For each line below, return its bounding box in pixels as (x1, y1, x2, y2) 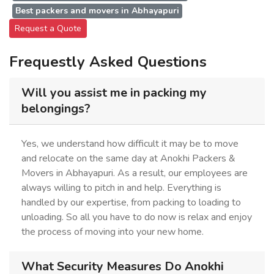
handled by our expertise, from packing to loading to (21, 196, 241, 209)
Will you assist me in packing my (21, 84, 207, 101)
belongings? (21, 100, 91, 117)
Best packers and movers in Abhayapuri (15, 5, 179, 17)
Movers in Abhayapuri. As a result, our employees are (21, 166, 248, 180)
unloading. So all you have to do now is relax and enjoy (21, 210, 252, 224)
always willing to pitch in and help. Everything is (21, 181, 221, 194)
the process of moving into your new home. (21, 225, 204, 239)
